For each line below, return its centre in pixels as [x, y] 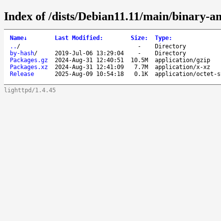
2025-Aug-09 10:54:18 [89, 74]
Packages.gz [29, 60]
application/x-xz [183, 67]
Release [22, 74]
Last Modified [77, 38]
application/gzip [183, 60]
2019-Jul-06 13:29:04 [89, 53]
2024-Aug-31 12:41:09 [89, 67]
